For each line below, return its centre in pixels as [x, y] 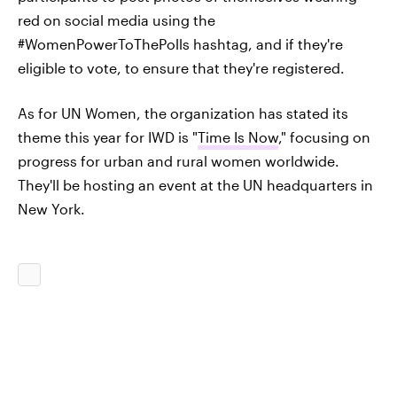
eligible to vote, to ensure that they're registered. [181, 68]
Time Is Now [238, 137]
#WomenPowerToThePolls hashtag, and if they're [180, 44]
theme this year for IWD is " [108, 137]
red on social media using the [117, 20]
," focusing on [324, 137]
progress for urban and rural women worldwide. [179, 161]
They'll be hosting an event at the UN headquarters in [195, 185]
